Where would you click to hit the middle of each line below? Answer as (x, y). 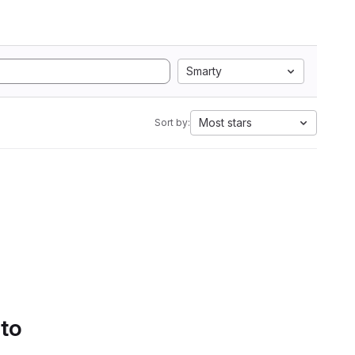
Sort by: (172, 122)
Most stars (225, 122)
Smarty (204, 71)
